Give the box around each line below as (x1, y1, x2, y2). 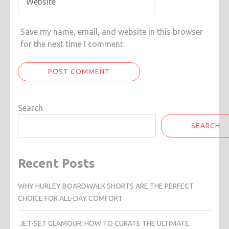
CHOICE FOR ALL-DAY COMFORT (18, 194, 123, 203)
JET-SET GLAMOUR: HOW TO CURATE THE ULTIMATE (18, 219, 189, 228)
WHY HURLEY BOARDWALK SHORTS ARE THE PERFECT (18, 182, 194, 191)
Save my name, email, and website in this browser (20, 27, 203, 37)
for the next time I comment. (20, 39, 125, 49)
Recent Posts (18, 156, 95, 171)
